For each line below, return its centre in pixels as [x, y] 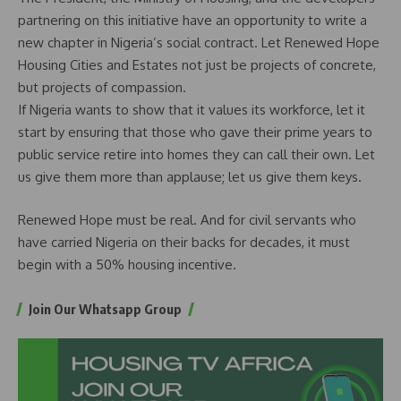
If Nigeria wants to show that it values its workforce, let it [192, 110]
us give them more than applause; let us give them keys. [190, 177]
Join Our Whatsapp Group [105, 308]
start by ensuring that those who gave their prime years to [195, 132]
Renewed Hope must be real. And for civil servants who [187, 219]
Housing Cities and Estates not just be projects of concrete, [197, 65]
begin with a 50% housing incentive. [127, 264]
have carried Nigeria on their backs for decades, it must [184, 242]
